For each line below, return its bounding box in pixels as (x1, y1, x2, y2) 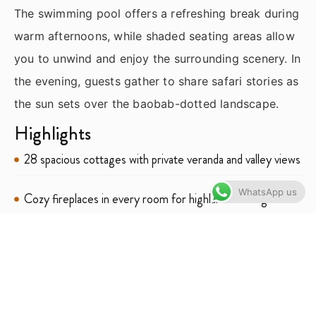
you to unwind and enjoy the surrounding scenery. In (14, 51, 301, 66)
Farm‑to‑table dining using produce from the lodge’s (23, 229, 274, 248)
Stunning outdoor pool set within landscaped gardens (23, 288, 274, 307)
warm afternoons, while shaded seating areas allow (14, 28, 295, 43)
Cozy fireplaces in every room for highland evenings (23, 190, 272, 209)
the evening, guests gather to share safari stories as (14, 73, 299, 88)
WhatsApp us (238, 186, 297, 197)
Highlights (14, 121, 91, 147)
